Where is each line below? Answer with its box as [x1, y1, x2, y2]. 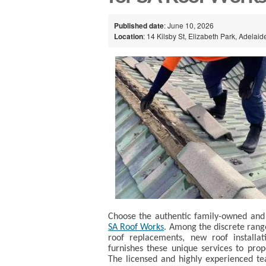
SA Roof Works [108, 222, 164, 232]
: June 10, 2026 [164, 20, 214, 30]
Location [114, 30, 143, 42]
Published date [114, 20, 164, 31]
